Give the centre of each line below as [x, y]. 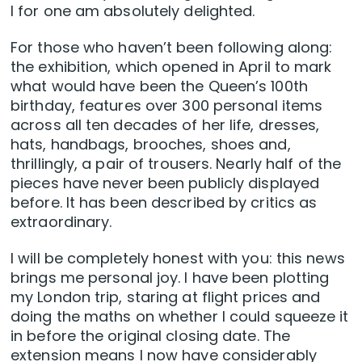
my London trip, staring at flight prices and [166, 297]
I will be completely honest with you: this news [178, 259]
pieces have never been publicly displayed [165, 183]
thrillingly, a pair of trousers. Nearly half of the [176, 164]
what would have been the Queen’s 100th [159, 86]
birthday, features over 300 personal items [167, 106]
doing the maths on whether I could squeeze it [180, 317]
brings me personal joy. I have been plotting [170, 278]
